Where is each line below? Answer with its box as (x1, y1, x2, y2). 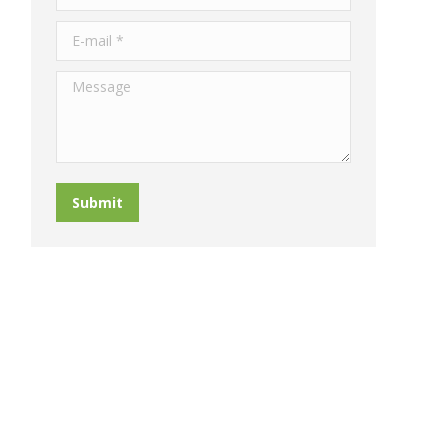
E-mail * (56, 21, 108, 40)
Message (56, 71, 115, 90)
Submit (72, 193, 123, 212)
